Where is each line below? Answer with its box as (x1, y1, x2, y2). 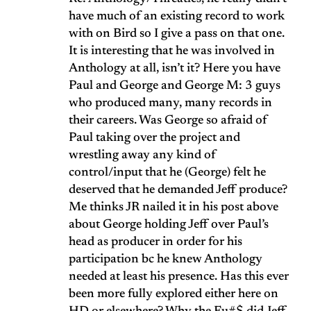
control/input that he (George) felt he (69, 167, 266, 180)
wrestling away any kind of (69, 149, 216, 162)
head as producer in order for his (69, 236, 242, 249)
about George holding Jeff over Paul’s (69, 219, 269, 232)
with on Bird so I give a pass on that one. (69, 28, 285, 41)
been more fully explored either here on (69, 288, 278, 301)
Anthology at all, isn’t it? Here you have (69, 62, 280, 76)
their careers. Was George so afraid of (69, 115, 267, 128)
